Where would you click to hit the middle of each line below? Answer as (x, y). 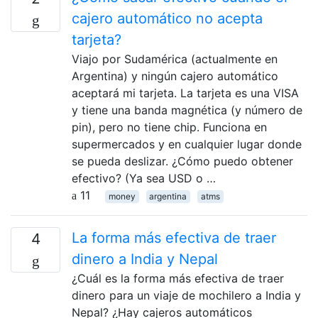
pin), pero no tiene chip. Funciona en (169, 127)
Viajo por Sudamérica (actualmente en (175, 59)
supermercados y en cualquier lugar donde (187, 144)
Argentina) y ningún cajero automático (175, 76)
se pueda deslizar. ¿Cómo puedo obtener (182, 161)
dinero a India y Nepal (145, 259)
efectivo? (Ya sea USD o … (144, 178)
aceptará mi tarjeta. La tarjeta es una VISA (185, 93)
